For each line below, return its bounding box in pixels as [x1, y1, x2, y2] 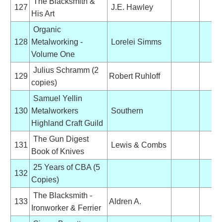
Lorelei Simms [109, 37, 162, 46]
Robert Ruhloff [109, 71, 160, 80]
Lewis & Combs [109, 140, 166, 149]
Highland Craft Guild [31, 118, 103, 127]
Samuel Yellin [31, 94, 82, 103]
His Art [31, 9, 55, 18]
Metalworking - [31, 37, 83, 46]
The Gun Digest [31, 134, 89, 143]
